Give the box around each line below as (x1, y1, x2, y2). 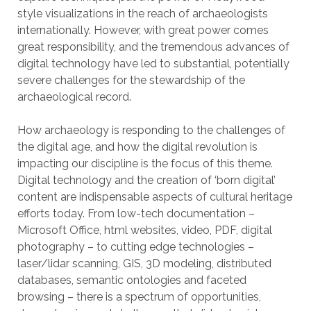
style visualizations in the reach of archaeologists (17, 7, 268, 20)
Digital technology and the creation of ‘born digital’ (17, 174, 276, 187)
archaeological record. (17, 90, 131, 103)
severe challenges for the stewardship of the (17, 74, 245, 87)
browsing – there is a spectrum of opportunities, (17, 290, 261, 303)
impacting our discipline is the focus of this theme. (17, 157, 273, 170)
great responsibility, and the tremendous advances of (17, 40, 289, 53)
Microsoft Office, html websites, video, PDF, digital (17, 224, 272, 237)
